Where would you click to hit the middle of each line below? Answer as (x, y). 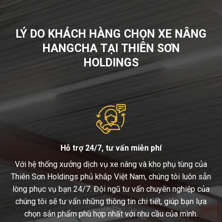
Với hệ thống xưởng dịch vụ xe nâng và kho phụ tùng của (111, 164)
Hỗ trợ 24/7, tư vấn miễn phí (111, 148)
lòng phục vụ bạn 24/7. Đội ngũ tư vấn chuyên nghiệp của (111, 189)
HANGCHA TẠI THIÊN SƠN (111, 49)
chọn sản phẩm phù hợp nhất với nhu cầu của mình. (111, 214)
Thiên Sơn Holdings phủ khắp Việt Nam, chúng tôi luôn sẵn (111, 176)
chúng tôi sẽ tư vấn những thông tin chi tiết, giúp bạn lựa (111, 201)
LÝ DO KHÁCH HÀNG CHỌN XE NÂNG (111, 34)
